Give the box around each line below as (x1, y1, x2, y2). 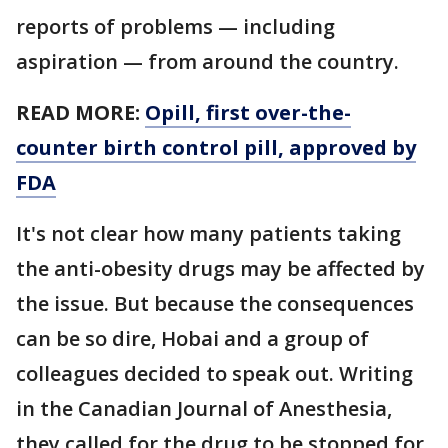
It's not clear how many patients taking (16, 219, 401, 247)
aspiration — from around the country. (16, 47, 399, 75)
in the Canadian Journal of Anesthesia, (16, 394, 392, 422)
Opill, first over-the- (145, 98, 351, 126)
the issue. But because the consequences (16, 289, 414, 317)
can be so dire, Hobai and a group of (16, 324, 369, 352)
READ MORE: (16, 98, 145, 126)
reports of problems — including (16, 12, 335, 40)
